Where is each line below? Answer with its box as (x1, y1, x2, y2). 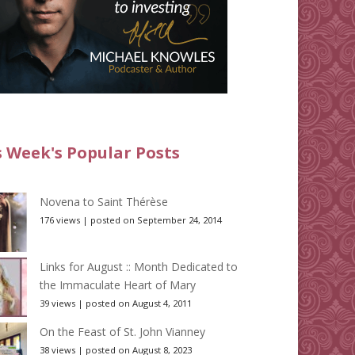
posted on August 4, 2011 (86, 297, 193, 310)
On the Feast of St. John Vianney (40, 324, 206, 340)
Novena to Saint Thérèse (40, 194, 169, 210)
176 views (40, 214, 81, 227)
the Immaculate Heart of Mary (40, 277, 197, 293)
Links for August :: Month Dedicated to (40, 259, 239, 275)
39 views (40, 297, 76, 310)
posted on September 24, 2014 (90, 214, 223, 227)
